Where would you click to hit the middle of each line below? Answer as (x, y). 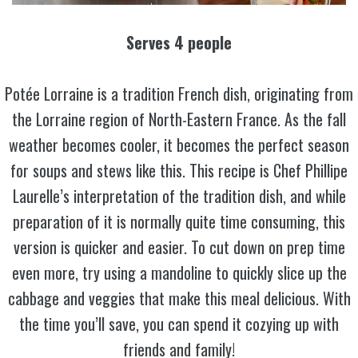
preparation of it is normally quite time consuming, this (179, 222)
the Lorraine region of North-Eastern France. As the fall (179, 119)
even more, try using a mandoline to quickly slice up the (179, 273)
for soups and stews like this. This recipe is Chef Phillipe (179, 171)
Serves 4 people (179, 43)
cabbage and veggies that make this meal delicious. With (179, 298)
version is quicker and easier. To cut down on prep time (179, 247)
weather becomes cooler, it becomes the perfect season (179, 145)
